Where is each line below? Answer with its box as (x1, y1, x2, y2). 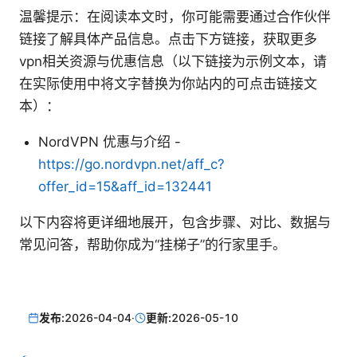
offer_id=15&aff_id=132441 (38, 178, 212, 195)
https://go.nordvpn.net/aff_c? (38, 156, 225, 173)
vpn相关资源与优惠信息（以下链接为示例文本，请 (19, 53, 327, 70)
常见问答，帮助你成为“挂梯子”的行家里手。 (19, 237, 286, 253)
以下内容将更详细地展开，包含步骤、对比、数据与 (19, 214, 331, 231)
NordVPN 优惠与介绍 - (38, 134, 181, 151)
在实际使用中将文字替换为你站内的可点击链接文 (19, 76, 317, 92)
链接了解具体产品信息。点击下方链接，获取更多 (19, 31, 317, 48)
